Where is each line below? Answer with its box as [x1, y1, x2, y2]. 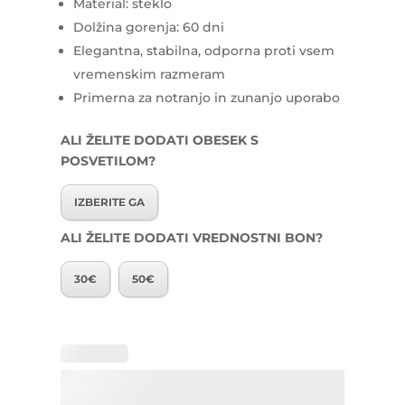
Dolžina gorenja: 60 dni [73, 19, 225, 35]
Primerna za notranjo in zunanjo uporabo [73, 89, 341, 106]
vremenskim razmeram [73, 66, 226, 82]
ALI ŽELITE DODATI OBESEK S [61, 132, 259, 148]
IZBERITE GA [74, 195, 146, 209]
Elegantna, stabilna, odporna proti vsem [73, 42, 335, 59]
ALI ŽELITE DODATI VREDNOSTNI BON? [61, 230, 324, 246]
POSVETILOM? [61, 153, 156, 169]
